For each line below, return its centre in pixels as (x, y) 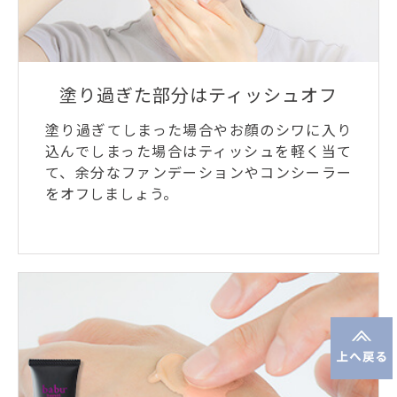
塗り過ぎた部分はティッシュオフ (198, 95)
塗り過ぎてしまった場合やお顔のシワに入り (198, 130)
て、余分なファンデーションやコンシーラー (198, 173)
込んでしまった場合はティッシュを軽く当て (198, 152)
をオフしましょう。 (112, 194)
